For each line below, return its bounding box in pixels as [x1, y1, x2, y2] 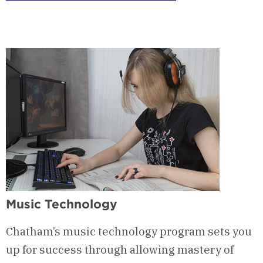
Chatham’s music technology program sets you [6, 224, 252, 238]
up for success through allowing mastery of [6, 242, 234, 257]
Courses [153, 19, 191, 31]
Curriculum [153, 38, 205, 50]
